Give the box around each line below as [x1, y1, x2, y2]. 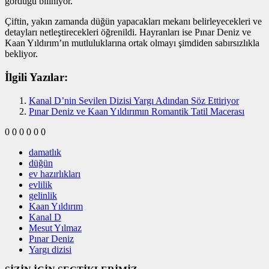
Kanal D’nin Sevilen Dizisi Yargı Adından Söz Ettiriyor [29, 95, 239, 106]
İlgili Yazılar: [5, 71, 68, 84]
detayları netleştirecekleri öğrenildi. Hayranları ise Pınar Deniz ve [5, 27, 251, 38]
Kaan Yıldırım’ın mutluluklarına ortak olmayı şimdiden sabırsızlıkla [5, 38, 259, 49]
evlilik [29, 179, 52, 190]
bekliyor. [5, 49, 38, 59]
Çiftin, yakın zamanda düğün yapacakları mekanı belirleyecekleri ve [5, 16, 262, 27]
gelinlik [29, 190, 57, 201]
